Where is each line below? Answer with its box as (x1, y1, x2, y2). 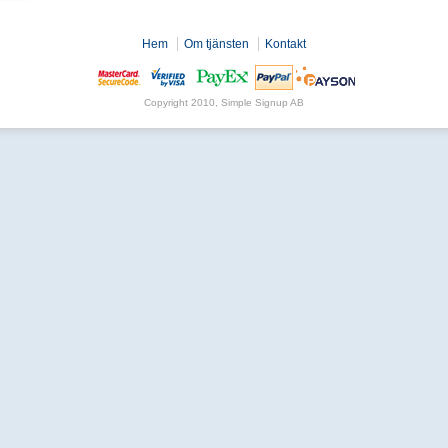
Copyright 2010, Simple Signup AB (144, 96, 304, 108)
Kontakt (265, 36, 306, 51)
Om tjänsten (184, 36, 249, 51)
